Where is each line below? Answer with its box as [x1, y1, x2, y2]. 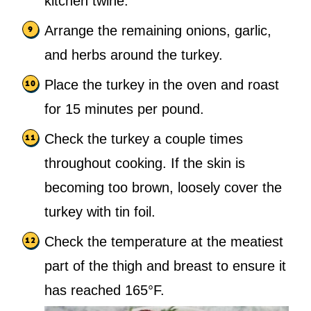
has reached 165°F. [44, 283, 165, 299]
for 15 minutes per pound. [44, 101, 204, 117]
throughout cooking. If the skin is [44, 155, 245, 171]
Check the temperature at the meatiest [44, 234, 283, 250]
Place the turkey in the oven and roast [44, 77, 279, 93]
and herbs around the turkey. [44, 47, 223, 63]
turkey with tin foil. [44, 204, 155, 220]
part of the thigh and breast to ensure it [44, 258, 286, 274]
